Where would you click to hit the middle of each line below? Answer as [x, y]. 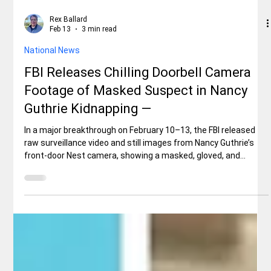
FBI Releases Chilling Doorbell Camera [138, 193]
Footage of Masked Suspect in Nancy [136, 211]
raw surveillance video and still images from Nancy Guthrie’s [139, 263]
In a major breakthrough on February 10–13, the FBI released [140, 251]
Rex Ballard [69, 140]
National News [52, 171]
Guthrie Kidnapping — [88, 229]
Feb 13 [60, 150]
